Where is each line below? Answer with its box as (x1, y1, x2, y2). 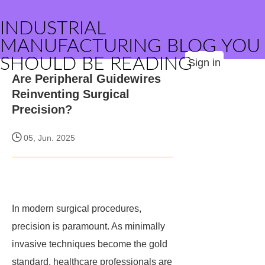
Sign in (188, 57, 221, 69)
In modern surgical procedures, (12, 203, 141, 214)
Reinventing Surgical (12, 88, 130, 101)
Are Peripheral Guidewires (12, 72, 161, 85)
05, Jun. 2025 (21, 133, 75, 143)
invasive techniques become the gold (12, 239, 167, 249)
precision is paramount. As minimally (12, 221, 165, 231)
